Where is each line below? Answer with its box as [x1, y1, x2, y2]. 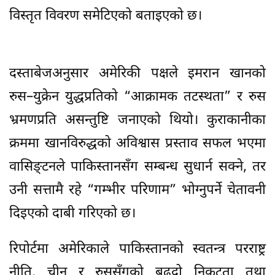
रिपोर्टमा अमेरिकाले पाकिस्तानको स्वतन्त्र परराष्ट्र [9, 240, 266, 258]
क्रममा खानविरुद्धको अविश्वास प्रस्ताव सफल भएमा [9, 134, 266, 153]
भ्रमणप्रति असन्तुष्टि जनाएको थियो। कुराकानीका [9, 111, 266, 130]
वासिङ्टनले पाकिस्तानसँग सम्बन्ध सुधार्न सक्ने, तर [9, 158, 266, 176]
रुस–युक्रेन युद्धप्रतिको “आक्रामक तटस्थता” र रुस [9, 88, 266, 106]
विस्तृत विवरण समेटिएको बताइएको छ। [9, 7, 202, 25]
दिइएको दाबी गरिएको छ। [9, 204, 136, 223]
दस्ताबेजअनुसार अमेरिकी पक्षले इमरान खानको [9, 64, 266, 83]
